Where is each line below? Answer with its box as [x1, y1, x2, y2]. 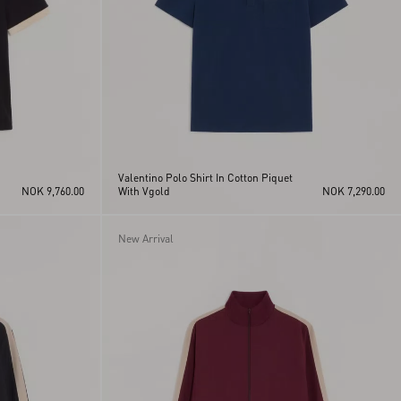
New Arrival [117, 232, 174, 246]
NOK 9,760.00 [21, 184, 84, 199]
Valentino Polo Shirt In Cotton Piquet [117, 171, 293, 185]
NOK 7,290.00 [322, 184, 385, 199]
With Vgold [117, 184, 170, 199]
